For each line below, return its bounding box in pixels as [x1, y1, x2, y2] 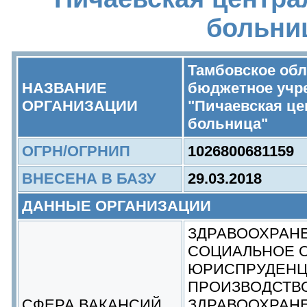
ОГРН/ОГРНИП [22, 143, 130, 160]
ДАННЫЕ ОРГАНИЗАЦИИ [22, 197, 211, 214]
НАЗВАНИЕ [22, 79, 107, 97]
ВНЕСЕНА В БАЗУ [22, 170, 156, 187]
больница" [188, 115, 268, 132]
